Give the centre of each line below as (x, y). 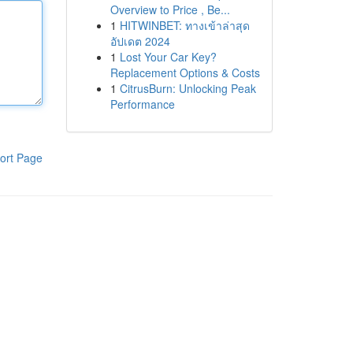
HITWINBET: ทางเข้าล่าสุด (184, 25)
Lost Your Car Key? (168, 57)
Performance (142, 104)
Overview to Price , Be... (170, 9)
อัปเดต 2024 (140, 41)
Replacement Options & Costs (185, 72)
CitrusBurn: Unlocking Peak (188, 88)
